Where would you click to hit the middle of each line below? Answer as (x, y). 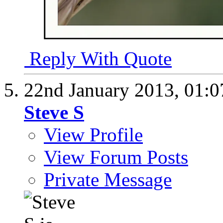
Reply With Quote (98, 58)
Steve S (54, 112)
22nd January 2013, (104, 90)
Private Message (108, 179)
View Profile (93, 134)
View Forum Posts (116, 157)
